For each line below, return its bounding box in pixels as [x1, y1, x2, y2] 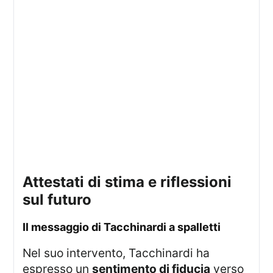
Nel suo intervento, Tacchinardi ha [23, 245, 32, 260]
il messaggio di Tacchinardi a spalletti [26, 220, 221, 233]
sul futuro [23, 190, 92, 208]
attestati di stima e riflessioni [23, 172, 34, 191]
